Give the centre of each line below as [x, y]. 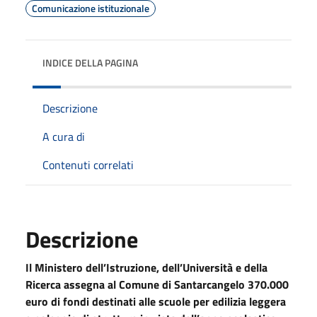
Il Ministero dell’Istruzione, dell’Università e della [146, 267]
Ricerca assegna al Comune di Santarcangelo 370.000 [157, 284]
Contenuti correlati [88, 165]
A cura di [64, 136]
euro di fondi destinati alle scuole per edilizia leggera [156, 301]
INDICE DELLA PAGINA [90, 62]
